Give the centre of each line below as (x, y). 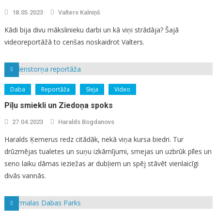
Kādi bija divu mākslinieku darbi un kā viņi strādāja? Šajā (91, 30)
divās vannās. (25, 175)
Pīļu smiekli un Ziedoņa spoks (58, 105)
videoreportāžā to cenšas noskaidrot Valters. (74, 42)
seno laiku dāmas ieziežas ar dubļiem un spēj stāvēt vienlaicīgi (101, 163)
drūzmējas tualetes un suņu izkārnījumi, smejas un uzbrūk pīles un (108, 151)
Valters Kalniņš (79, 12)
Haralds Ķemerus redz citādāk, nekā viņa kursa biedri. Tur (94, 139)
